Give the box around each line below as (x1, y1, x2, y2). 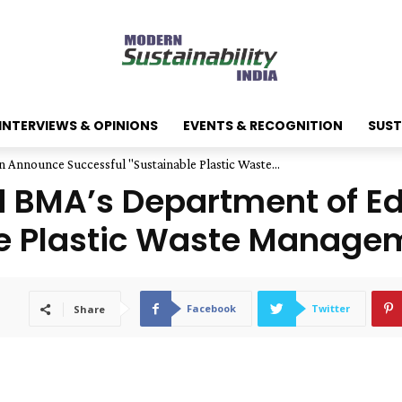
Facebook (187, 301, 236, 316)
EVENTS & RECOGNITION (182, 117, 343, 135)
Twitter (311, 301, 350, 316)
